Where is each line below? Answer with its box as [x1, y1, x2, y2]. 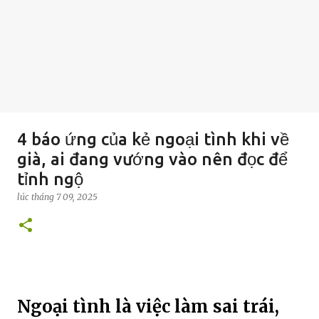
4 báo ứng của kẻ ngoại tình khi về [17, 130, 289, 149]
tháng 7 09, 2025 [31, 192, 98, 202]
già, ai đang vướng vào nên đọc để [17, 150, 288, 169]
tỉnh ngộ [17, 169, 83, 189]
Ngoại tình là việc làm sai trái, [17, 295, 279, 318]
